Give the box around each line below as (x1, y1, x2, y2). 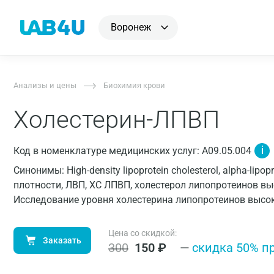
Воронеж (111, 21, 151, 33)
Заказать (43, 235, 81, 245)
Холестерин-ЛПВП (13, 105, 220, 134)
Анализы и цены (13, 81, 76, 90)
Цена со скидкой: (108, 228, 177, 238)
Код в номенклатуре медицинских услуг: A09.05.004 (13, 145, 251, 157)
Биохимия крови (103, 81, 165, 90)
